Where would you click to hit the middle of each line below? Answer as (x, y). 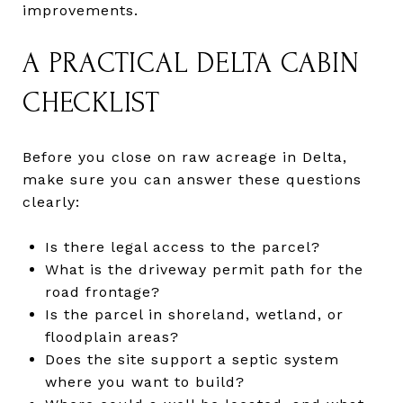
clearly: (51, 201)
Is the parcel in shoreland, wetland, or (194, 314)
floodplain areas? (112, 336)
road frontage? (102, 291)
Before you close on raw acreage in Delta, (185, 157)
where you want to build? (144, 381)
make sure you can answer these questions (192, 179)
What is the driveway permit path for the (204, 269)
